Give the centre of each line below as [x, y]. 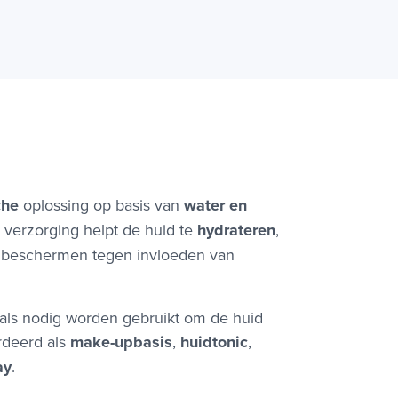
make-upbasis [121, 342]
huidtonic [214, 342]
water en [215, 206]
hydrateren [236, 231]
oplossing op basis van [101, 205]
